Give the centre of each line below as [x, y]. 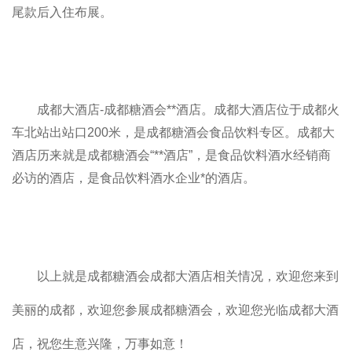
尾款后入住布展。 [62, 13]
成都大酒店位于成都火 [277, 110]
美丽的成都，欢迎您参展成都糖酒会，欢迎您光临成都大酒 [175, 310]
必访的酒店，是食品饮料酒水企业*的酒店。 [134, 178]
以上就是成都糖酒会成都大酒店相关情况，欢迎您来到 [188, 277]
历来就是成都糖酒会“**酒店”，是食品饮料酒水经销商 [184, 156]
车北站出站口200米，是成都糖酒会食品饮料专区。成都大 [173, 133]
